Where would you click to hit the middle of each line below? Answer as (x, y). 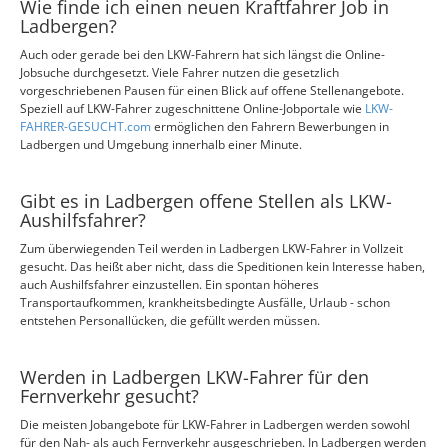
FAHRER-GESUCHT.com (87, 126)
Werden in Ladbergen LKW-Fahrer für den (194, 377)
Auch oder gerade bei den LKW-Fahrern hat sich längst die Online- (202, 54)
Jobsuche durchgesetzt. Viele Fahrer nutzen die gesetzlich (179, 72)
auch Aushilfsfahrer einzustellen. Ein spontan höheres (169, 284)
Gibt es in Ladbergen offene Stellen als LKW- (206, 201)
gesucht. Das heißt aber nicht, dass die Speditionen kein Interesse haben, (222, 266)
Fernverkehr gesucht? (109, 396)
